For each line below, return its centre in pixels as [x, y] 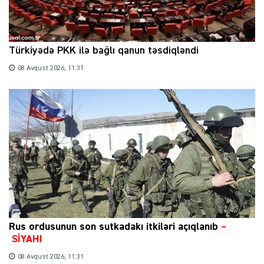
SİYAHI [27, 240]
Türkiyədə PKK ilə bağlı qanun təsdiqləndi [104, 50]
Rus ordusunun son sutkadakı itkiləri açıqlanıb [115, 227]
